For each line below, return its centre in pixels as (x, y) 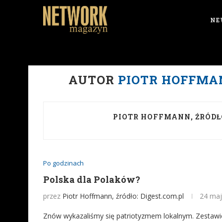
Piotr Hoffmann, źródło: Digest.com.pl (123, 196)
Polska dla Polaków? (92, 179)
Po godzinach (63, 163)
